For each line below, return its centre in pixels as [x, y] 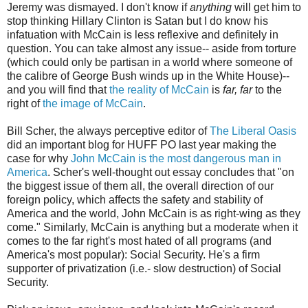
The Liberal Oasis [253, 131]
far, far [238, 89]
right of [25, 103]
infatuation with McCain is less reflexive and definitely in [143, 34]
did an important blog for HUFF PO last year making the [142, 144]
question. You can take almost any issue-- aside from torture [152, 48]
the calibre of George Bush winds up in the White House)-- [148, 76]
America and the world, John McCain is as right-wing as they [154, 213]
